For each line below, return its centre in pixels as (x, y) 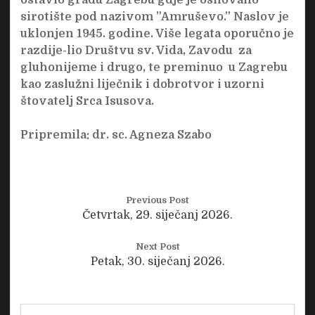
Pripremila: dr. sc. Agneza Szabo (116, 135)
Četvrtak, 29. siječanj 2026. (157, 215)
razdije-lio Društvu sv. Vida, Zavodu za (136, 50)
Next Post (157, 246)
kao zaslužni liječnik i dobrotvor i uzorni (142, 84)
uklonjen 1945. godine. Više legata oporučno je (157, 33)
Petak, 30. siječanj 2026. (157, 261)
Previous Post (157, 200)
